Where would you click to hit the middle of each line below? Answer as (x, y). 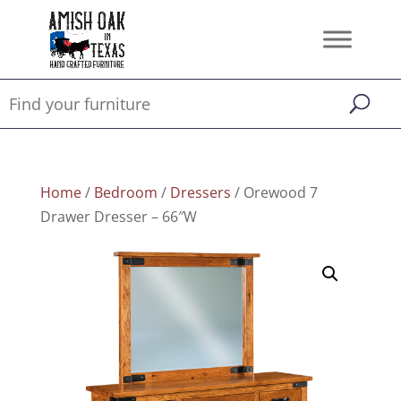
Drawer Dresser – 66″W (118, 217)
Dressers (200, 192)
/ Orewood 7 (274, 192)
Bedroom (125, 192)
